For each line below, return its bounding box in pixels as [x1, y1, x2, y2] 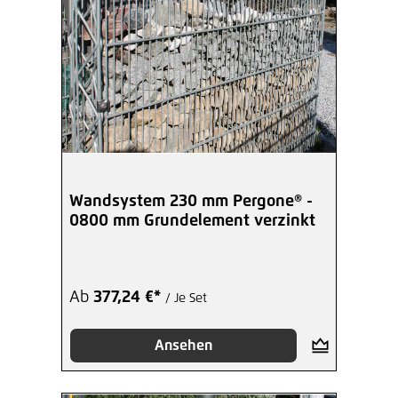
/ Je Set [165, 292, 207, 306]
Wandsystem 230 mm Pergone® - [69, 194, 313, 211]
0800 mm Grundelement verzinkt [69, 213, 315, 230]
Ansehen [154, 338, 212, 354]
